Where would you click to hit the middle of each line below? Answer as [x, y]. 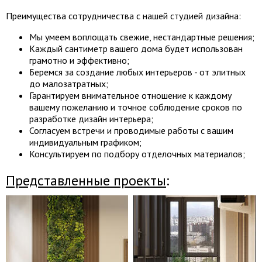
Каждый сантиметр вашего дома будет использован [136, 49]
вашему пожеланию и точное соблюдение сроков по [136, 107]
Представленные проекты [86, 180]
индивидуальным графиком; [85, 142]
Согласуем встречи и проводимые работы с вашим [131, 130]
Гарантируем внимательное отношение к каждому [130, 95]
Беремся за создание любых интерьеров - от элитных [137, 72]
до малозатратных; [69, 84]
